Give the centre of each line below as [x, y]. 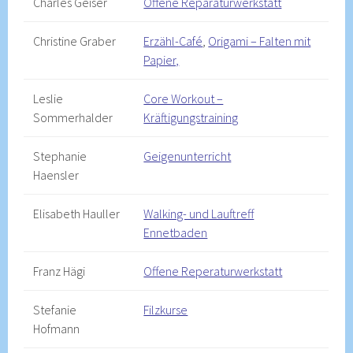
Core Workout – [184, 98]
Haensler [56, 175]
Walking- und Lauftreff [199, 214]
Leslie [48, 98]
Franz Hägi [59, 271]
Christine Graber [75, 41]
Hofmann [57, 329]
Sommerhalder [73, 117]
